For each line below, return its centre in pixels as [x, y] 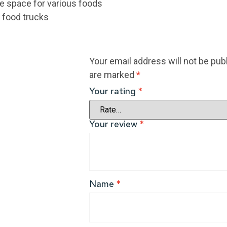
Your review [114, 124]
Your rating [113, 91]
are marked [113, 75]
